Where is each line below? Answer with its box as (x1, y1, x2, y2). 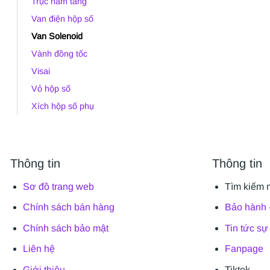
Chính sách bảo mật (22, 222, 108, 233)
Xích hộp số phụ (31, 101, 94, 111)
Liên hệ (22, 243, 55, 254)
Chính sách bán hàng (22, 202, 115, 213)
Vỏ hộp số (31, 83, 71, 93)
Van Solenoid (31, 31, 83, 41)
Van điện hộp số (31, 13, 93, 24)
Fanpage (224, 243, 263, 254)
